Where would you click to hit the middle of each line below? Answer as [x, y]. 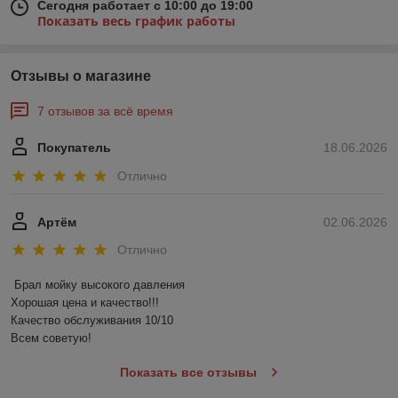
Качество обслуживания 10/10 [92, 321]
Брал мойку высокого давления [101, 285]
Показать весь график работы [136, 21]
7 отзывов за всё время [105, 111]
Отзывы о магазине [81, 76]
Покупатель [74, 148]
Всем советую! [51, 338]
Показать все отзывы [188, 373]
